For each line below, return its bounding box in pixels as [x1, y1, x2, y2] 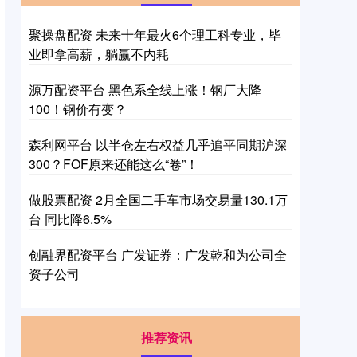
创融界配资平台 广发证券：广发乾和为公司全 [29, 245, 287, 265]
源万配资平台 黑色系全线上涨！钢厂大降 [29, 80, 261, 100]
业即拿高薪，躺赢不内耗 [29, 45, 169, 64]
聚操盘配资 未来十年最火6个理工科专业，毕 [29, 25, 281, 45]
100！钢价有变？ [29, 100, 127, 119]
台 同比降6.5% [29, 210, 112, 229]
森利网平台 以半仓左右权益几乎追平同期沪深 [29, 135, 287, 155]
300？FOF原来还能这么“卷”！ [29, 155, 198, 174]
